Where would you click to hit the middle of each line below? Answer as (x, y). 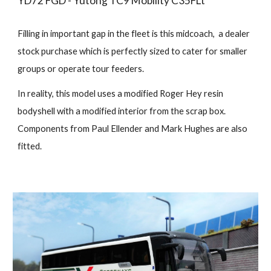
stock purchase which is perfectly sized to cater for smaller (133, 51)
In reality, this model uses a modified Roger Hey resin (121, 93)
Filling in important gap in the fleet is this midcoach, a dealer (134, 33)
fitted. (30, 146)
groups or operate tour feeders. (81, 68)
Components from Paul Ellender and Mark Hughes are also (133, 128)
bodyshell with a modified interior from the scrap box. (122, 111)
